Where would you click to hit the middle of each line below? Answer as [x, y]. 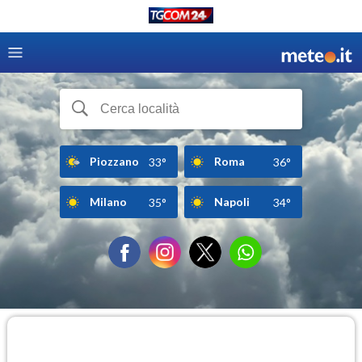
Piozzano [114, 161]
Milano [108, 201]
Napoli [232, 201]
